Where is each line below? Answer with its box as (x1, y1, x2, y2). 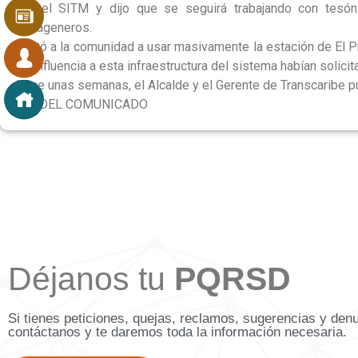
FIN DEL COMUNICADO (16, 97, 148, 113)
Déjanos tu (8, 261, 174, 298)
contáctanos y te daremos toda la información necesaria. (8, 324, 347, 340)
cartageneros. (16, 20, 92, 36)
